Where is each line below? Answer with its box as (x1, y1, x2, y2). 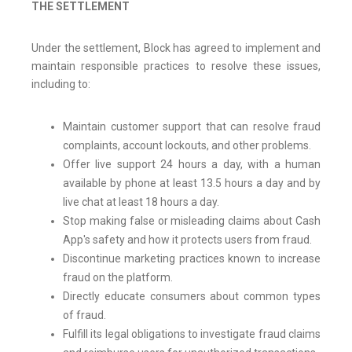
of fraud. (63, 309, 106, 322)
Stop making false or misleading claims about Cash (63, 214, 321, 228)
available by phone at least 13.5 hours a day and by (63, 177, 321, 190)
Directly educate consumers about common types (63, 290, 321, 303)
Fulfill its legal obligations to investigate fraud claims (63, 328, 321, 341)
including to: (31, 78, 90, 91)
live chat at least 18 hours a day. (63, 196, 219, 209)
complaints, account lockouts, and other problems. (63, 139, 311, 152)
